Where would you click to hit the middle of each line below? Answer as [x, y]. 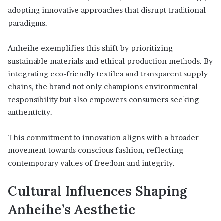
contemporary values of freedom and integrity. [91, 163]
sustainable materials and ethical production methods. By [110, 61]
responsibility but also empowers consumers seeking [103, 99]
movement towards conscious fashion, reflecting [95, 150]
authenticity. [30, 112]
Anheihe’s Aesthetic [72, 209]
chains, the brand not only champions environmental [103, 86]
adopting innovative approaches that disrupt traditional [107, 10]
